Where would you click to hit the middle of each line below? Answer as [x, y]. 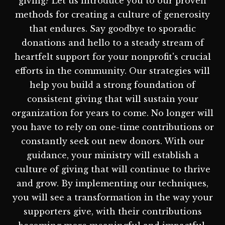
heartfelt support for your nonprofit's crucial [113, 57]
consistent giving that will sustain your [113, 99]
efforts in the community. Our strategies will [113, 71]
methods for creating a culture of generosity [113, 14]
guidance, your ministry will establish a [113, 155]
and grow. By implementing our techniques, [113, 183]
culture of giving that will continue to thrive [113, 169]
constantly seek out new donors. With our [113, 141]
